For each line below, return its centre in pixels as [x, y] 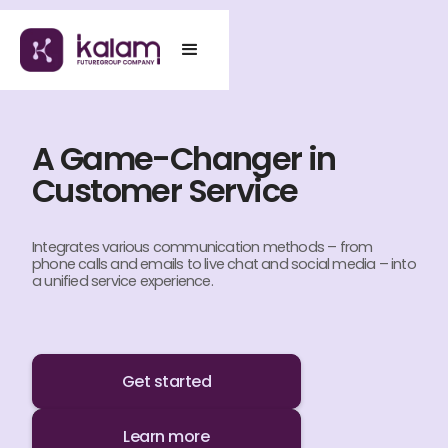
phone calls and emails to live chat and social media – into [224, 264]
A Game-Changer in [184, 158]
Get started [166, 381]
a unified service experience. [122, 281]
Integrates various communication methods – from [202, 247]
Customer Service [165, 190]
